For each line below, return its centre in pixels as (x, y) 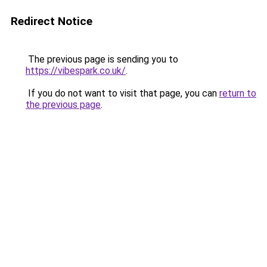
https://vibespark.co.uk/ (76, 71)
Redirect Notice (52, 21)
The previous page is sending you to (102, 59)
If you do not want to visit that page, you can (122, 93)
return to (238, 93)
